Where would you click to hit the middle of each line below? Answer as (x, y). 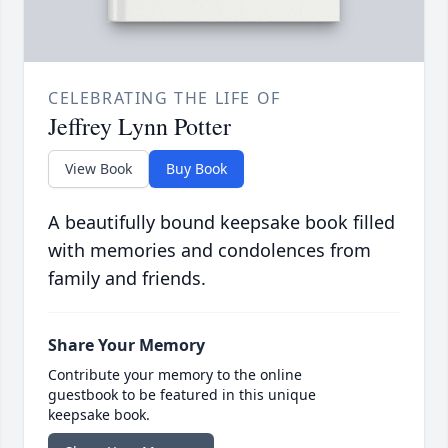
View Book (98, 169)
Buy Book (196, 169)
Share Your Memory (126, 345)
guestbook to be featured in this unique (182, 395)
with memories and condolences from (209, 250)
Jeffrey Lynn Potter (139, 126)
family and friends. (127, 278)
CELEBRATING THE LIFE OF (164, 98)
